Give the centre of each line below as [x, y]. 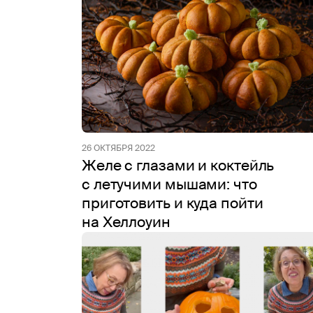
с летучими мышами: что [169, 184]
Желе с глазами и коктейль [178, 166]
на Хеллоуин [126, 222]
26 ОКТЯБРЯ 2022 [118, 148]
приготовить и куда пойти [173, 203]
